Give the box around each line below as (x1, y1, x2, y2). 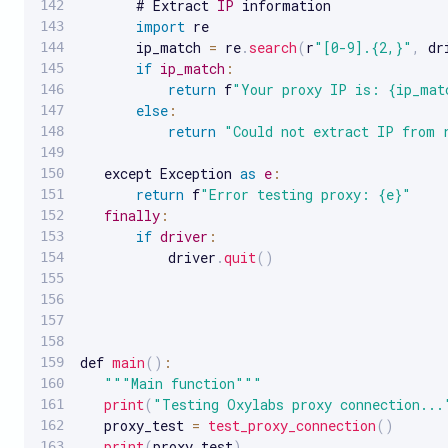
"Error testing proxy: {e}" (200, 184, 411, 204)
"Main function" (122, 373, 244, 393)
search (249, 37, 297, 57)
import (136, 16, 185, 36)
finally (104, 205, 160, 225)
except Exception (80, 163, 240, 183)
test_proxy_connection (208, 415, 376, 435)
